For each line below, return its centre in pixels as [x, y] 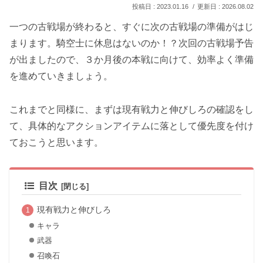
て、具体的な [38, 126]
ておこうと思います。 [56, 142]
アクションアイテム [108, 126]
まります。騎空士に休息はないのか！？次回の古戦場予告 [131, 43]
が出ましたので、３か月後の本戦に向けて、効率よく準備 [131, 59]
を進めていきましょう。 [61, 76]
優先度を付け [225, 126]
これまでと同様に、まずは [66, 109]
